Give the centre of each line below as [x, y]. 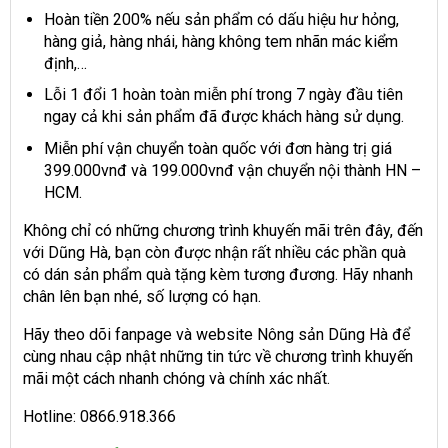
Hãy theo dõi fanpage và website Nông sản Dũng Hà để [216, 334]
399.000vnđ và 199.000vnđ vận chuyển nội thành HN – [232, 170]
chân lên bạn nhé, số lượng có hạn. [142, 296]
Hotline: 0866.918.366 [99, 416]
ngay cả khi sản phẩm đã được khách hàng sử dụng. [223, 117]
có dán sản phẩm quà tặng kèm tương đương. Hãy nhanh [218, 274]
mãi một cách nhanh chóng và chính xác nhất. [176, 378]
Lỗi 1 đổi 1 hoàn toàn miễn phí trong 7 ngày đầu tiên [223, 95]
